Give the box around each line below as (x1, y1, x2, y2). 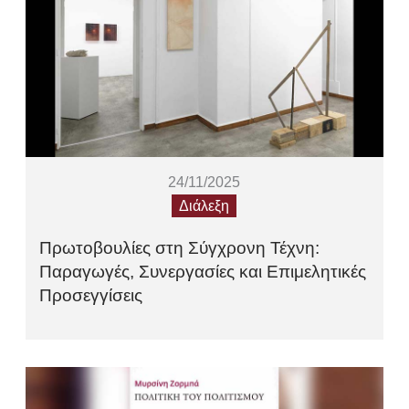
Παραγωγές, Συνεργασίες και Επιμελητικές (39, 262, 367, 282)
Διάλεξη (179, 198, 230, 215)
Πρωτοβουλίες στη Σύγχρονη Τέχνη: (39, 238, 320, 258)
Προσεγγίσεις (39, 286, 143, 306)
